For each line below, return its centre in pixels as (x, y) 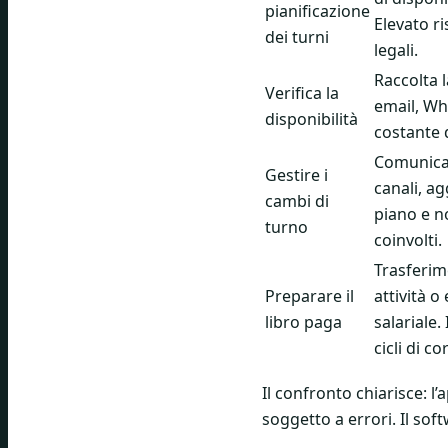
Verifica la (302, 92)
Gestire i (296, 174)
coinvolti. (408, 239)
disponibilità (311, 118)
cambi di (297, 200)
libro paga (303, 321)
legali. (396, 49)
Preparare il (309, 295)
